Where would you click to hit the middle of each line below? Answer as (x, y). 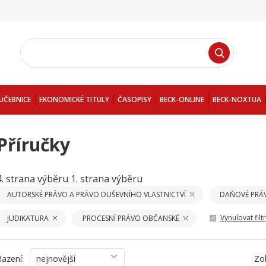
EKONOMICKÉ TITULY (74, 99)
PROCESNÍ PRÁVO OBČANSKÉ (131, 218)
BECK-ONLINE (182, 99)
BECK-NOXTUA (237, 99)
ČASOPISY (134, 99)
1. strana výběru (107, 179)
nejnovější (56, 259)
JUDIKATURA (28, 218)
